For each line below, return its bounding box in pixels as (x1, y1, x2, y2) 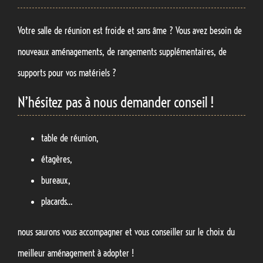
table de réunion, (41, 131, 99, 144)
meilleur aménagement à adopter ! (18, 247, 134, 259)
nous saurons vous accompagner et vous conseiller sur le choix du (18, 225, 235, 238)
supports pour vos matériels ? (18, 66, 116, 79)
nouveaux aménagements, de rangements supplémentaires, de (18, 45, 227, 58)
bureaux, (41, 174, 70, 186)
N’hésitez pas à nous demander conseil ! (18, 93, 214, 111)
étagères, (41, 153, 72, 165)
